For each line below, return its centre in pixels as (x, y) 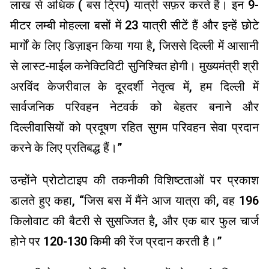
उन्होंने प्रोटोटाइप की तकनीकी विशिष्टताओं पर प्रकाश (134, 180)
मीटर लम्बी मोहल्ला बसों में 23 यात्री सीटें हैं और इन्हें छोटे (134, 26)
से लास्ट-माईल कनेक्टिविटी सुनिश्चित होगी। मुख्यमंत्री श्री (134, 66)
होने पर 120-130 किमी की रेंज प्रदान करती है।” (116, 242)
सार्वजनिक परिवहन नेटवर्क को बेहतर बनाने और (134, 107)
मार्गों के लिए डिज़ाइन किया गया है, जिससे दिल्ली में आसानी (134, 46)
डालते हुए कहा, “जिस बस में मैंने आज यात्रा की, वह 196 (134, 201)
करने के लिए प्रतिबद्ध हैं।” (66, 148)
